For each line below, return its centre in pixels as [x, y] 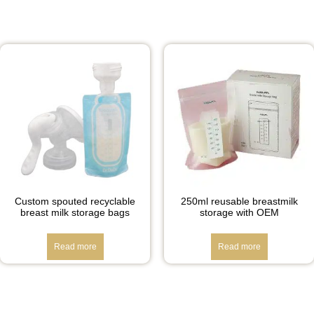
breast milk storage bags [75, 212]
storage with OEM [239, 212]
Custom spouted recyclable [75, 201]
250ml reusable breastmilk [239, 201]
